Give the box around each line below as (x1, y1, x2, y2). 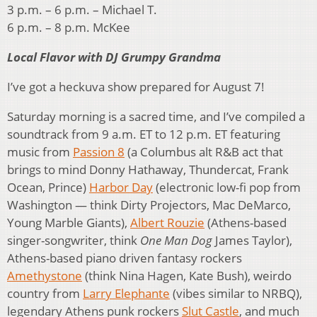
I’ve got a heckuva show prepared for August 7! (7, 79, 265, 96)
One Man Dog (140, 232, 212, 249)
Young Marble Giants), (7, 214, 130, 231)
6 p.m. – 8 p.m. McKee (7, 19, 130, 36)
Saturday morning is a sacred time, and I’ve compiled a (7, 108, 305, 125)
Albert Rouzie (130, 214, 204, 231)
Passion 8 (73, 144, 125, 161)
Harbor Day (89, 179, 153, 196)
